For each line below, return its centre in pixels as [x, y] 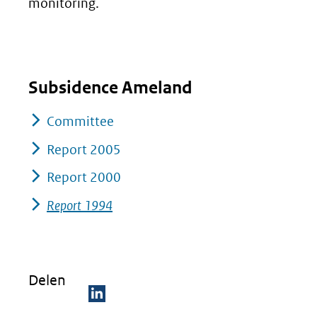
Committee [80, 121]
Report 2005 [84, 149]
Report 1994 [80, 205]
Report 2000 [84, 177]
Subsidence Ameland [110, 88]
